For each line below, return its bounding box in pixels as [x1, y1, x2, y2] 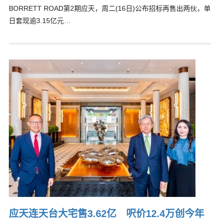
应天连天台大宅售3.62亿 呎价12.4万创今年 [8, 208, 204, 219]
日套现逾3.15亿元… [8, 17, 71, 25]
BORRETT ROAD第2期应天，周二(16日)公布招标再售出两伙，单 [8, 4, 211, 12]
